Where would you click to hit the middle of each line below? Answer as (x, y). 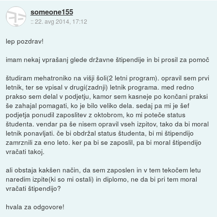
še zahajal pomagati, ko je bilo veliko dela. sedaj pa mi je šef (98, 105)
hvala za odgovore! (35, 206)
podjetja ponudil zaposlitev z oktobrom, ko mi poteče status (96, 114)
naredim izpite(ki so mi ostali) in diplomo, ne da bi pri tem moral (102, 178)
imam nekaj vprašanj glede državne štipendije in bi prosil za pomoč (108, 59)
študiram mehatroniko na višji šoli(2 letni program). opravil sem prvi (108, 77)
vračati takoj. (25, 151)
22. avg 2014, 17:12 (61, 21)
